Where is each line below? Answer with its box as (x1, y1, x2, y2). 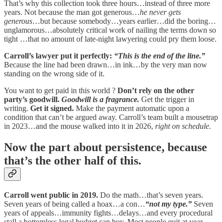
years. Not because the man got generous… (4, 8, 140, 17)
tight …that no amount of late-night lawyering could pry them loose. (4, 35, 217, 44)
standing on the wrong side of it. (4, 69, 105, 78)
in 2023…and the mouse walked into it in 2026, (4, 122, 155, 131)
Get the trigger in (139, 95, 194, 104)
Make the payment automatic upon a (74, 104, 189, 113)
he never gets (140, 8, 181, 17)
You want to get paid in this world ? (4, 86, 117, 95)
